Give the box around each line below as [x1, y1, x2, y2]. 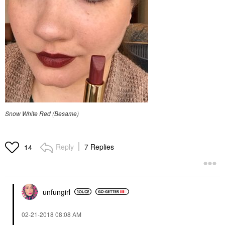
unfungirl [43, 186, 70, 197]
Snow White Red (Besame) [5, 108, 79, 118]
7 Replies [84, 141, 114, 152]
